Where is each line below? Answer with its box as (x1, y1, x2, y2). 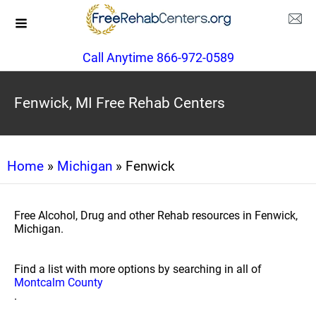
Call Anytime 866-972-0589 (82, 50, 234, 65)
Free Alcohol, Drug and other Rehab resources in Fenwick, (14, 209, 298, 222)
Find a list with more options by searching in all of (14, 262, 262, 276)
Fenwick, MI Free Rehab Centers (14, 95, 225, 111)
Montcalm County (14, 276, 103, 289)
